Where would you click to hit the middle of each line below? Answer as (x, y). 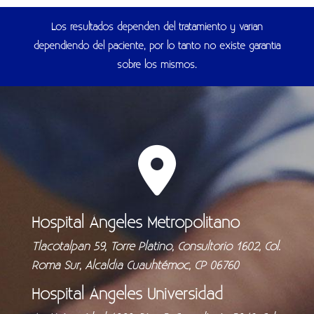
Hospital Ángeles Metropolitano (135, 223)
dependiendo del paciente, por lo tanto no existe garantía (157, 46)
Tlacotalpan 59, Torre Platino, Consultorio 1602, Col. (156, 246)
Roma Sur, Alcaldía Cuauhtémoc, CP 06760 (135, 265)
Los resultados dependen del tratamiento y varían (157, 27)
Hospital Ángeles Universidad (127, 294)
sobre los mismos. (157, 65)
